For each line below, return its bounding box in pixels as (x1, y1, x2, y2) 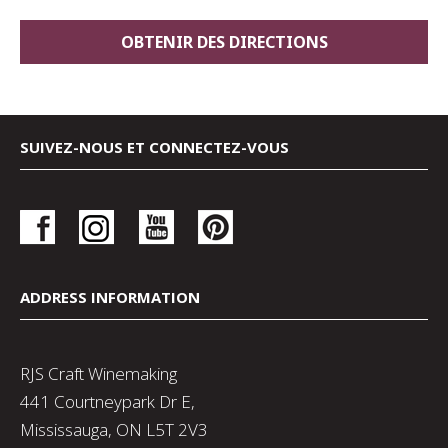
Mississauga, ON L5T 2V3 (20, 418, 208, 442)
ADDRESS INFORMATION (20, 287, 200, 308)
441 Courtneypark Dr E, (20, 390, 195, 414)
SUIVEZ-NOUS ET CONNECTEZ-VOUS (20, 137, 289, 158)
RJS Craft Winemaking (20, 362, 177, 386)
